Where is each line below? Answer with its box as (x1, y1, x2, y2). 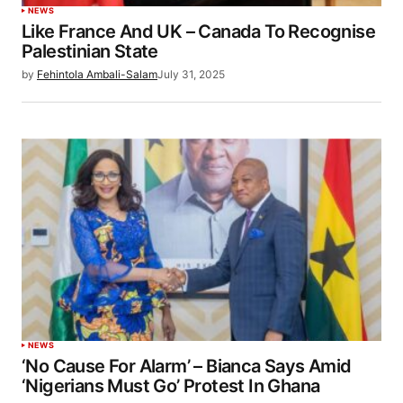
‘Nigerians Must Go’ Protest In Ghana (22, 375, 320, 398)
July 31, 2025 (157, 67, 225, 82)
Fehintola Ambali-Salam (37, 67, 157, 82)
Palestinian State (22, 40, 158, 63)
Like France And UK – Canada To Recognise (22, 21, 375, 43)
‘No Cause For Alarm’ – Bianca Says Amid (22, 355, 352, 378)
